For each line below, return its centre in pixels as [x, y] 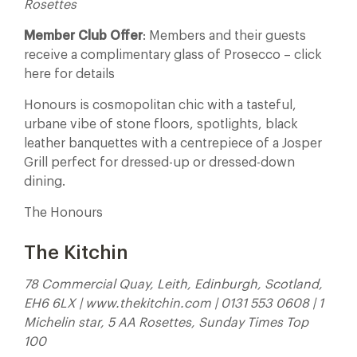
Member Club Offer [83, 36]
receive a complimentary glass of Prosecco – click [173, 55]
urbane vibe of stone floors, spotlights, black [161, 124]
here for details [69, 74]
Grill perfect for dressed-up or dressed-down [159, 163]
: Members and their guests [224, 36]
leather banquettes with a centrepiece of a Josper [173, 143]
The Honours [63, 213]
